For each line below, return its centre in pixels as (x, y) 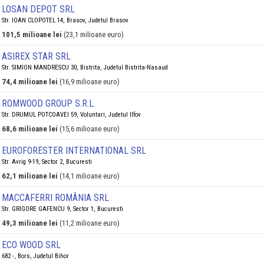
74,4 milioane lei (30, 82)
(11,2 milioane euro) (90, 223)
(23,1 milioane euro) (94, 34)
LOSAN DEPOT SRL (38, 9)
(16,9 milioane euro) (90, 82)
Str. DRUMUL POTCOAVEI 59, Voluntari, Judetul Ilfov (71, 115)
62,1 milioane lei (30, 176)
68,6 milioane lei (30, 129)
